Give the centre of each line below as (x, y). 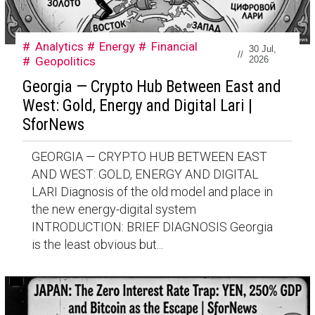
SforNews (53, 125)
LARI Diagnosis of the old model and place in (152, 192)
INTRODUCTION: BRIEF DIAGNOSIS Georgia (152, 227)
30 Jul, (262, 49)
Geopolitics (65, 62)
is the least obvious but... (97, 245)
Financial (175, 47)
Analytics (59, 47)
